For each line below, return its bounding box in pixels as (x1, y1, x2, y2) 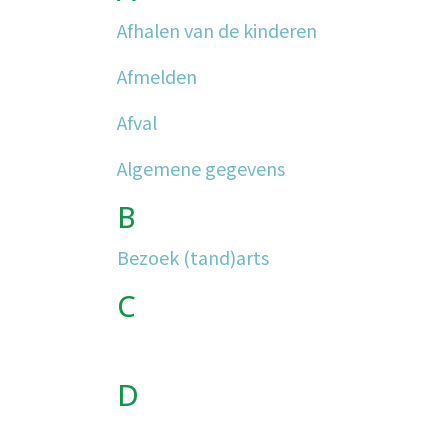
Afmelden (117, 63, 197, 89)
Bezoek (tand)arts (117, 244, 269, 270)
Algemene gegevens (117, 155, 285, 181)
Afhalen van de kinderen (117, 17, 317, 43)
